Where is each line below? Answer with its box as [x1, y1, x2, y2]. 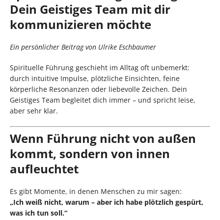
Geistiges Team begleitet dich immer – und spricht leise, [10, 95, 195, 105]
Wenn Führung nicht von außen [10, 130, 196, 147]
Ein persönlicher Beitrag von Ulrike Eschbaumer [10, 42, 156, 52]
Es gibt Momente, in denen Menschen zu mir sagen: [10, 187, 182, 196]
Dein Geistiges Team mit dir [10, 1, 170, 18]
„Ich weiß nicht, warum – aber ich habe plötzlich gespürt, [10, 197, 203, 207]
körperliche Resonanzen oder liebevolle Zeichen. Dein [10, 84, 187, 94]
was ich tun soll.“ [10, 208, 67, 218]
